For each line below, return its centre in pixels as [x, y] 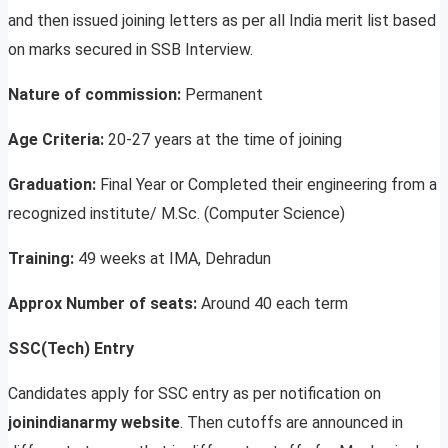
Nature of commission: [96, 95]
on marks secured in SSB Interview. [130, 50]
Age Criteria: [58, 140]
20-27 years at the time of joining [225, 140]
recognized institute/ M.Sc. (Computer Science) [176, 214]
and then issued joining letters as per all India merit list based [222, 21]
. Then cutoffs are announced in [291, 423]
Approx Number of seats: [104, 304]
